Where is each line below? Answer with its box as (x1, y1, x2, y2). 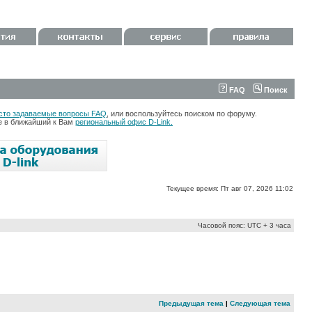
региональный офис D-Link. (75, 118, 173, 126)
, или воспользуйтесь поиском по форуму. (107, 109, 257, 118)
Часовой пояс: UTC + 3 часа (198, 221, 291, 229)
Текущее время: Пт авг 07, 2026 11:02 (166, 185, 293, 192)
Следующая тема (230, 299, 290, 307)
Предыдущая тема (159, 299, 224, 307)
